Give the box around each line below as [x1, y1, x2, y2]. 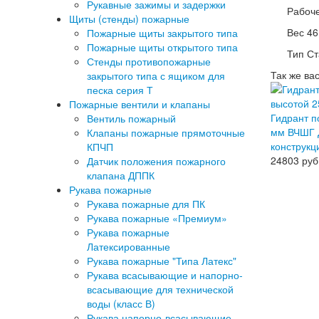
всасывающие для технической [87, 282, 234, 296]
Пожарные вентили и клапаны [69, 97, 210, 111]
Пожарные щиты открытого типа [87, 40, 238, 54]
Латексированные [87, 239, 170, 253]
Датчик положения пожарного [87, 154, 226, 168]
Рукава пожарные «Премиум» [87, 211, 227, 225]
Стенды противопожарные [87, 54, 211, 68]
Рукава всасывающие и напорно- [87, 268, 243, 282]
